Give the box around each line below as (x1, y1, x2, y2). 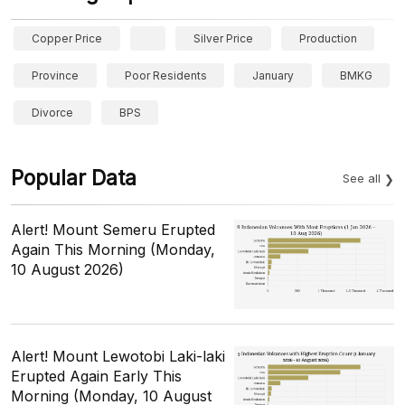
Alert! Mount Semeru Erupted (11, 221, 215, 239)
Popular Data (11, 165, 137, 191)
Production (298, 32, 357, 45)
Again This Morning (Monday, (11, 240, 215, 259)
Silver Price (193, 32, 254, 45)
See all (343, 171, 381, 185)
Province (32, 69, 79, 82)
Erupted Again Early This (11, 367, 182, 386)
